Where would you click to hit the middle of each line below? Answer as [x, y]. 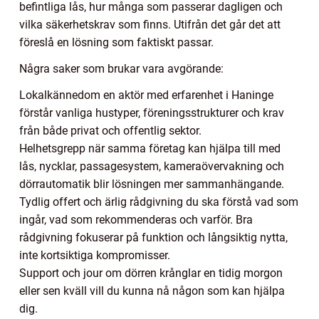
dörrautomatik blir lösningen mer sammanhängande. [152, 184]
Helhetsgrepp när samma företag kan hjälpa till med [150, 148]
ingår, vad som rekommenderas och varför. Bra [136, 219]
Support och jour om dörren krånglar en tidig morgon [151, 273]
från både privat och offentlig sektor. [110, 130]
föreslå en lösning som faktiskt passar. [116, 42]
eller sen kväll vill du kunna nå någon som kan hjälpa [152, 291]
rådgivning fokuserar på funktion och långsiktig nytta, [153, 237]
